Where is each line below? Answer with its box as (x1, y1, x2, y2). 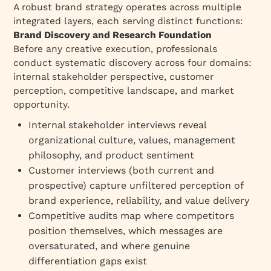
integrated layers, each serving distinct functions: (13, 15, 244, 27)
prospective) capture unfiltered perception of (28, 179, 244, 191)
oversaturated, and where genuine (28, 240, 191, 252)
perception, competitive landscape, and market (13, 84, 235, 96)
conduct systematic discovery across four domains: (13, 56, 252, 68)
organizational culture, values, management (28, 134, 236, 146)
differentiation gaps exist (28, 255, 148, 267)
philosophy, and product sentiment (28, 149, 195, 161)
